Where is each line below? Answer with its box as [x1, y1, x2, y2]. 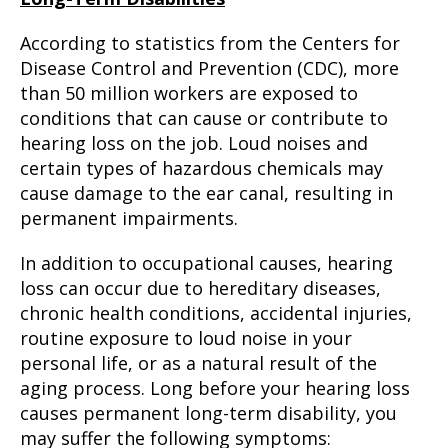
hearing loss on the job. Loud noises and [20, 131, 368, 155]
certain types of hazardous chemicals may [20, 156, 383, 180]
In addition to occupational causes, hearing [20, 251, 393, 275]
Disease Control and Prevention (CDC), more [20, 56, 399, 80]
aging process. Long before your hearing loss [20, 376, 410, 400]
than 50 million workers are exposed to [20, 81, 358, 105]
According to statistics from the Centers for [20, 31, 400, 55]
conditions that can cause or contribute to [20, 106, 388, 130]
